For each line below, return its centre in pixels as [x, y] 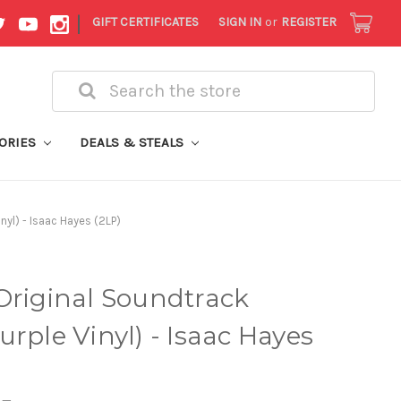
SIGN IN [240, 22]
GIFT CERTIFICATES [146, 22]
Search [72, 80]
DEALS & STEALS [133, 142]
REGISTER [309, 22]
